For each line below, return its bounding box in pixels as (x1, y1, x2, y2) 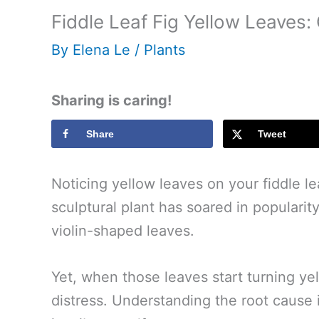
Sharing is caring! (51, 92, 172, 110)
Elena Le (73, 41, 135, 59)
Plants (144, 41, 185, 59)
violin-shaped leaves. (51, 222, 194, 240)
